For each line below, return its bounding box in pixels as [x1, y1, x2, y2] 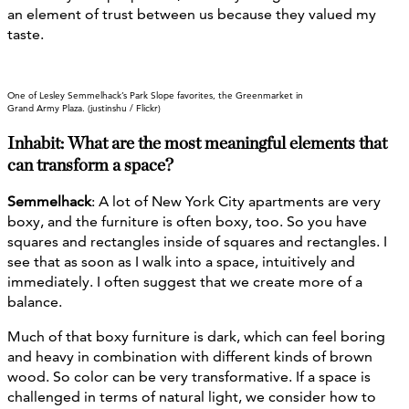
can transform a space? [7, 152, 173, 175]
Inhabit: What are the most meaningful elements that [7, 131, 387, 153]
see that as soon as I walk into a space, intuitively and [7, 253, 355, 271]
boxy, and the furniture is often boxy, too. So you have [7, 213, 367, 231]
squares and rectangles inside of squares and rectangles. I [7, 233, 387, 251]
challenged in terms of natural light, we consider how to [7, 388, 376, 406]
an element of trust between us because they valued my [7, 5, 376, 23]
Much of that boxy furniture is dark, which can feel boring [7, 328, 385, 346]
